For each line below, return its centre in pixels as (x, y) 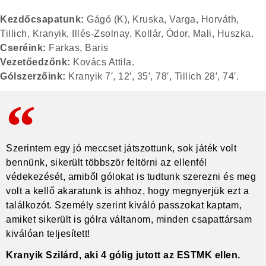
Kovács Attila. (102, 62)
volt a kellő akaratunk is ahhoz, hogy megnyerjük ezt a (127, 191)
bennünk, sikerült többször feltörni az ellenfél (107, 163)
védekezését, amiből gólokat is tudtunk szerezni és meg (131, 177)
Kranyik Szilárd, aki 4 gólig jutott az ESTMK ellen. (123, 255)
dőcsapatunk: (52, 19)
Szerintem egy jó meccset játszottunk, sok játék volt (121, 148)
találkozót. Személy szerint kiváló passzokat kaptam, (124, 205)
